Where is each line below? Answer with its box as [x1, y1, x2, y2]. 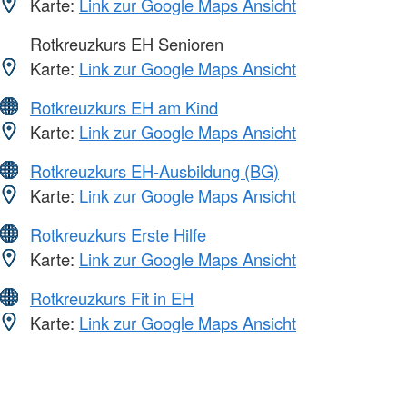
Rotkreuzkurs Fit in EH [30, 286, 194, 311]
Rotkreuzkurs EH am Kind [30, 95, 218, 120]
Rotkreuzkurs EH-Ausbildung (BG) [30, 159, 279, 184]
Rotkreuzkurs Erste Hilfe [30, 223, 206, 247]
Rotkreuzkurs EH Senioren [25, 32, 223, 56]
